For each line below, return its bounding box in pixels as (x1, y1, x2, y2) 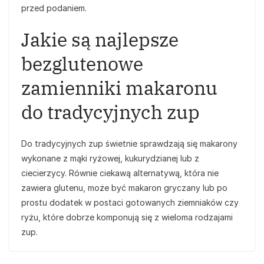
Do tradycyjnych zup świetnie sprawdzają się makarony (21, 138, 237, 148)
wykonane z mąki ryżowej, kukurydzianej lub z (21, 153, 199, 163)
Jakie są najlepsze (21, 27, 179, 52)
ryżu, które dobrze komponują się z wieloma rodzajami (21, 212, 233, 222)
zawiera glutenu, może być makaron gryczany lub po (21, 183, 227, 193)
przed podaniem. (21, 3, 87, 13)
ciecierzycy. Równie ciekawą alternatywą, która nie (21, 168, 219, 178)
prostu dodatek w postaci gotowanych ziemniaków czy (21, 197, 239, 207)
